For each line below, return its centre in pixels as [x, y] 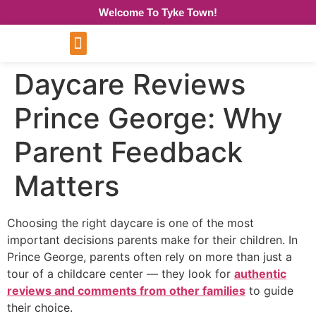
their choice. [40, 308]
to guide [269, 291]
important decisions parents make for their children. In [152, 240]
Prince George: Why [148, 118]
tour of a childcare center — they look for [121, 274]
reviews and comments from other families [126, 291]
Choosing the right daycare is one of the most [130, 223]
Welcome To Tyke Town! [158, 12]
